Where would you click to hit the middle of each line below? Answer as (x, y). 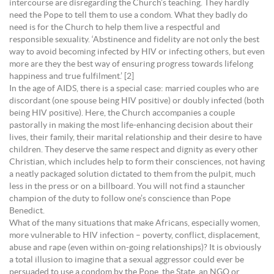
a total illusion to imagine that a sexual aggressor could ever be (127, 260)
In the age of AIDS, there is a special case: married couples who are (134, 88)
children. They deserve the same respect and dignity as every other (134, 150)
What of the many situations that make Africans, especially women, (135, 223)
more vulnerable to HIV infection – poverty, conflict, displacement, (135, 235)
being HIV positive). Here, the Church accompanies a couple (122, 113)
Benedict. (27, 211)
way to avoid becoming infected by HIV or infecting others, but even (137, 52)
